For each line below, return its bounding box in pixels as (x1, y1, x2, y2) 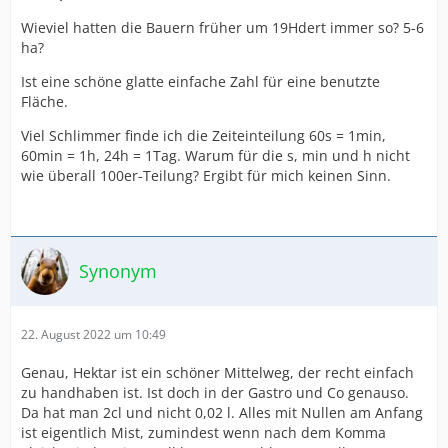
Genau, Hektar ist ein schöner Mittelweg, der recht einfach (21, 363, 414, 382)
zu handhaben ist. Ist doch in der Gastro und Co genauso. (21, 383, 409, 402)
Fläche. (21, 92, 68, 111)
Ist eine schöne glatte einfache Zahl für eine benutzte (21, 72, 380, 91)
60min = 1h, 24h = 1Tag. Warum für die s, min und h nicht (21, 146, 410, 165)
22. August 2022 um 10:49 (21, 326, 166, 343)
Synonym (79, 258, 157, 283)
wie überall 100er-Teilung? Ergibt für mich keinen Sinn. (21, 166, 391, 185)
